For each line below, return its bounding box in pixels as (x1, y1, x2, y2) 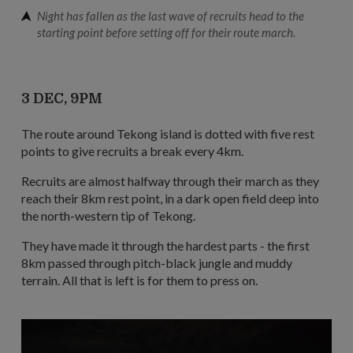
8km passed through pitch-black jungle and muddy (21, 255, 292, 271)
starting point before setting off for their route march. (37, 25, 295, 40)
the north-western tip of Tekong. (21, 208, 195, 224)
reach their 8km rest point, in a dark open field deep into (21, 191, 319, 206)
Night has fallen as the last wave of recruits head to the (37, 9, 304, 24)
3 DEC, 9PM (21, 91, 102, 107)
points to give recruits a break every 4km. (21, 143, 243, 159)
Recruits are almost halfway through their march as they (21, 173, 319, 189)
